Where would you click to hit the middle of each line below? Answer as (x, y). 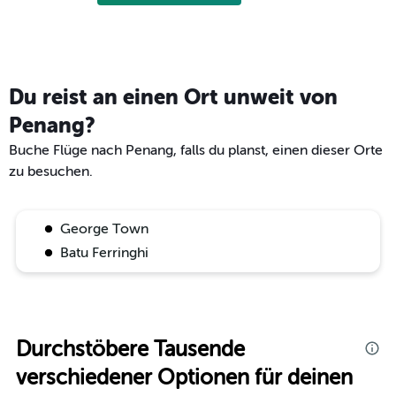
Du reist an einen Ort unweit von (173, 97)
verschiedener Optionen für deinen (184, 377)
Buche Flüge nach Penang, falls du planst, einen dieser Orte (196, 150)
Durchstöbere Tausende (130, 349)
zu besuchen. (51, 171)
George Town (104, 228)
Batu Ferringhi (104, 252)
